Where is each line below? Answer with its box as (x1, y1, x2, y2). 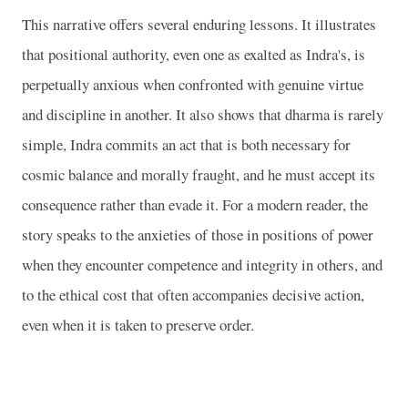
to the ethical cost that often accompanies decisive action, (22, 284, 364, 306)
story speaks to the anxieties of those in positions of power (22, 224, 373, 246)
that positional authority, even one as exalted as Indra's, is (22, 44, 365, 66)
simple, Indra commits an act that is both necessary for (22, 134, 351, 156)
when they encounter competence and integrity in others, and (22, 254, 382, 276)
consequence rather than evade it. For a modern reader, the (22, 194, 368, 216)
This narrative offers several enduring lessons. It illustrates (22, 14, 376, 36)
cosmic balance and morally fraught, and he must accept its (22, 164, 375, 186)
